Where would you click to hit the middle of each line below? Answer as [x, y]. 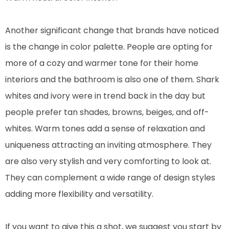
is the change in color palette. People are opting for [109, 47]
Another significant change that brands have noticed [112, 30]
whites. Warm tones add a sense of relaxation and [105, 128]
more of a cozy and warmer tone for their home [102, 63]
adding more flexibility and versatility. [79, 194]
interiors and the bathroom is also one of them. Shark [112, 79]
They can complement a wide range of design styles [110, 177]
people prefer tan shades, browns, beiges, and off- [107, 112]
